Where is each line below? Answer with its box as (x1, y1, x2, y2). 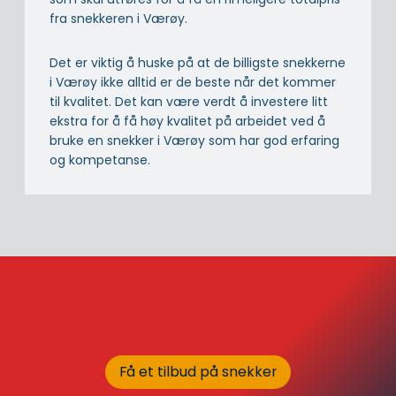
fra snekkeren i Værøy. (49, 9, 187, 27)
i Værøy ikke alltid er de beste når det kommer (49, 72, 336, 91)
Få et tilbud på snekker (119, 362, 277, 383)
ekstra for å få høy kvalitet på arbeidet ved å (49, 111, 325, 130)
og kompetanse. (49, 150, 150, 169)
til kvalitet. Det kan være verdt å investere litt (49, 92, 328, 110)
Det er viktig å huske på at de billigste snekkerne (49, 53, 346, 72)
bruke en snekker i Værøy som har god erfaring (49, 131, 339, 149)
